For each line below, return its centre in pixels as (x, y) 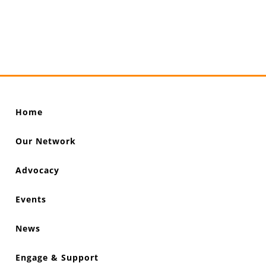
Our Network (46, 141)
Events (31, 199)
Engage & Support (57, 257)
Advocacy (38, 170)
